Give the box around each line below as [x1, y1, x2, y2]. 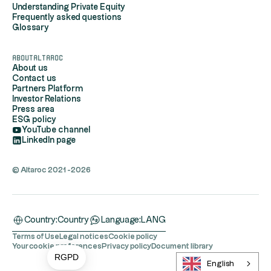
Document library [151, 243, 213, 250]
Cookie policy [108, 233, 157, 241]
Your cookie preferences [12, 243, 102, 250]
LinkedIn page [22, 136, 76, 145]
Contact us [12, 74, 56, 83]
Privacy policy [102, 243, 151, 250]
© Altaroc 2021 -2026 [12, 166, 91, 174]
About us [12, 64, 48, 73]
